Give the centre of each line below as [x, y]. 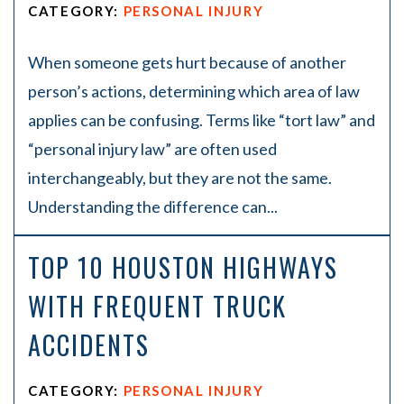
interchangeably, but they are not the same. [180, 178]
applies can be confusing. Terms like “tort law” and [202, 120]
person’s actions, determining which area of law [194, 91]
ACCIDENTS [89, 345]
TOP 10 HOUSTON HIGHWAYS [183, 267]
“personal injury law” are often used [152, 149]
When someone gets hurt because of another [187, 62]
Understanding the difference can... [153, 207]
